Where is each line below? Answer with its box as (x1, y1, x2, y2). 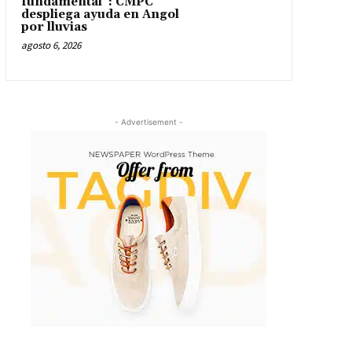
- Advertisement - (114, 117, 183, 127)
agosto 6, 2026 (20, 38, 81, 53)
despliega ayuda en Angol (20, 7, 179, 23)
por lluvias (20, 20, 87, 35)
